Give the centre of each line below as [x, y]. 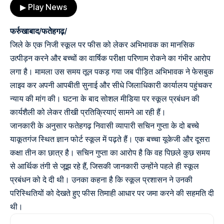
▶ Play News [43, 7]
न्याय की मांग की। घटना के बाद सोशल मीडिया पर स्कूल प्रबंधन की [105, 99]
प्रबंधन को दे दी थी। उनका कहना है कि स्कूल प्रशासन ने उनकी [101, 180]
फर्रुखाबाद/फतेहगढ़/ [38, 31]
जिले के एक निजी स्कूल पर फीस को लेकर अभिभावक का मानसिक [102, 45]
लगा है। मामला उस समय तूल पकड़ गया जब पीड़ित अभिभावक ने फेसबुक [112, 72]
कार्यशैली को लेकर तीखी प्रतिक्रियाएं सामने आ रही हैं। [88, 112]
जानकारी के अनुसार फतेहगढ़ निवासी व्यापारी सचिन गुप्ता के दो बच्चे [104, 126]
